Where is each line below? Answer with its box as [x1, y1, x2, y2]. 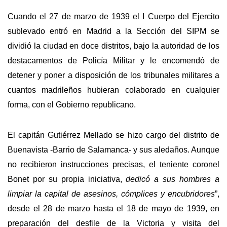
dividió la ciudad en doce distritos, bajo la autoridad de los [8, 41, 219, 50]
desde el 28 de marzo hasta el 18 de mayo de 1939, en [8, 204, 219, 213]
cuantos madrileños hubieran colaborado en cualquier [8, 85, 219, 94]
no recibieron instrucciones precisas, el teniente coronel [8, 160, 219, 169]
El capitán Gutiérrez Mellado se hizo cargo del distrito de [8, 131, 219, 140]
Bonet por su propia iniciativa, [8, 175, 126, 184]
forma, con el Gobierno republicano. [8, 100, 136, 109]
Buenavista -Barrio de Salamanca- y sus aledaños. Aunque [8, 145, 219, 155]
